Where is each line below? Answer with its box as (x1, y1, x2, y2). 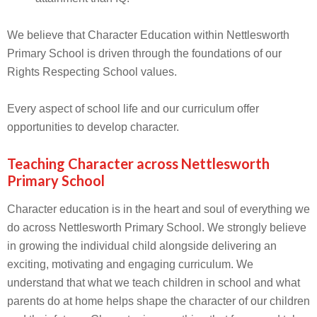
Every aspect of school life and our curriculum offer (7, 103, 259, 115)
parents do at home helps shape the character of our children (7, 295, 310, 307)
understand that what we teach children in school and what (7, 277, 300, 289)
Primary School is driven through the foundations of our (7, 47, 282, 59)
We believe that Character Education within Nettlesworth (7, 29, 289, 41)
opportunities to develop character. (7, 121, 179, 133)
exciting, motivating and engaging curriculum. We (7, 258, 253, 270)
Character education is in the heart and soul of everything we (7, 203, 310, 215)
